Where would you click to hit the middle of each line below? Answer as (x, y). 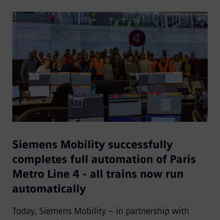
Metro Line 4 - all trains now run (98, 174)
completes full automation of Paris (104, 160)
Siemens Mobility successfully (92, 145)
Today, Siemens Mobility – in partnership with (100, 211)
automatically (49, 189)
